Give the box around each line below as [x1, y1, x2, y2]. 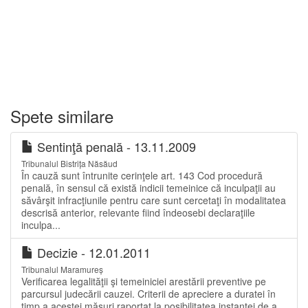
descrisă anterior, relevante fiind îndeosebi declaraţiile [21, 206, 255, 219]
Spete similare [10, 104, 113, 128]
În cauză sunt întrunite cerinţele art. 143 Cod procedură [21, 168, 263, 182]
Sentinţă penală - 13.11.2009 [34, 137, 196, 155]
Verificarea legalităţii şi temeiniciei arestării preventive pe [21, 274, 266, 288]
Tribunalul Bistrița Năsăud [21, 157, 118, 169]
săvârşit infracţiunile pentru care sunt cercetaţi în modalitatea [21, 193, 286, 207]
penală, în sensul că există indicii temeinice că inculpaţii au [21, 181, 276, 195]
